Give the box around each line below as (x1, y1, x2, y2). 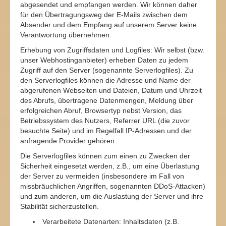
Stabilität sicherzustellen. (20, 202, 99, 210)
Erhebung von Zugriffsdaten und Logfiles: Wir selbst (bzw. (20, 46, 204, 54)
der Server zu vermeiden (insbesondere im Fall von (20, 172, 184, 180)
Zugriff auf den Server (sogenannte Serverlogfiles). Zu (20, 66, 193, 74)
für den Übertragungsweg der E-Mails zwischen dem (20, 11, 188, 19)
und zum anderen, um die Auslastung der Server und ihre (20, 192, 203, 200)
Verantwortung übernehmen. (20, 31, 111, 39)
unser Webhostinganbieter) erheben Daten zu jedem (20, 56, 188, 64)
